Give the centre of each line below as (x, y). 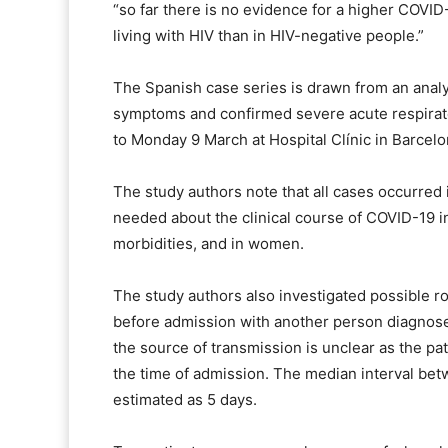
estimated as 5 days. (185, 400)
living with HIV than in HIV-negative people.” (268, 36)
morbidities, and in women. (208, 244)
